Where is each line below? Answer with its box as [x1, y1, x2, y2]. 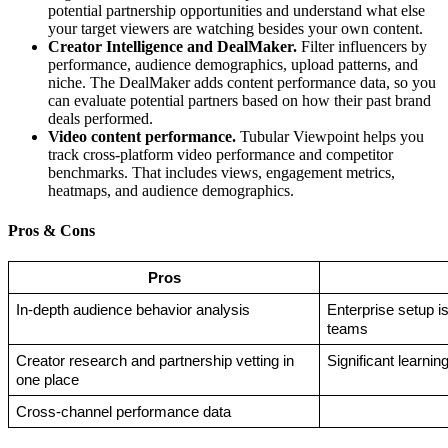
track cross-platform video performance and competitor [48, 146, 393, 164]
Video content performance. [48, 128, 240, 146]
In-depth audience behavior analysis [15, 301, 250, 318]
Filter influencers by [297, 38, 427, 56]
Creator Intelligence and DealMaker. [48, 38, 297, 56]
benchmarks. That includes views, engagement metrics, [48, 164, 395, 182]
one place [15, 371, 79, 388]
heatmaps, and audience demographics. [48, 182, 294, 200]
